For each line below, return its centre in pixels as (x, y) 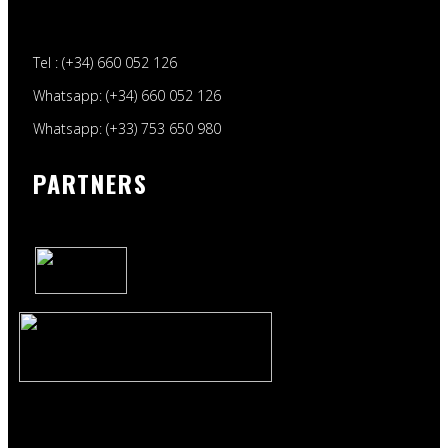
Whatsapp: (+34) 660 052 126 (127, 95)
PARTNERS (90, 182)
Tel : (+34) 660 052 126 (105, 62)
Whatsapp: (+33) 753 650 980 (127, 128)
